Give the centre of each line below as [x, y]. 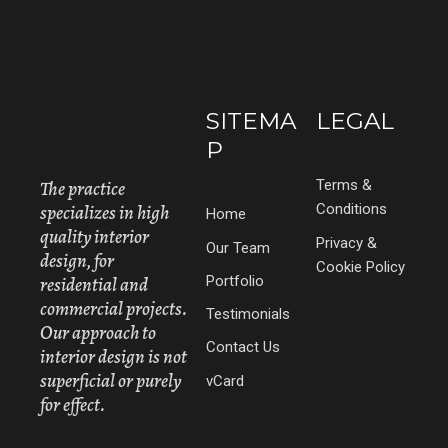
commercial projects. [113, 309]
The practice [82, 189]
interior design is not [113, 357]
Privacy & [346, 242]
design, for [77, 261]
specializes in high [104, 213]
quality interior [94, 237]
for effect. [72, 405]
